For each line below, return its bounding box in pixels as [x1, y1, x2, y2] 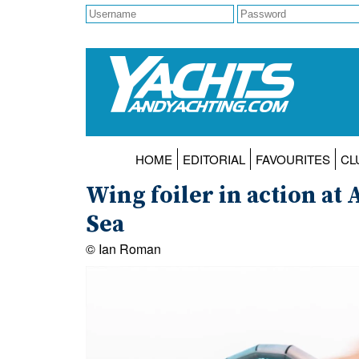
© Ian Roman [86, 240, 161, 259]
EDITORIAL [182, 151, 245, 168]
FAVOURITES [255, 151, 330, 168]
